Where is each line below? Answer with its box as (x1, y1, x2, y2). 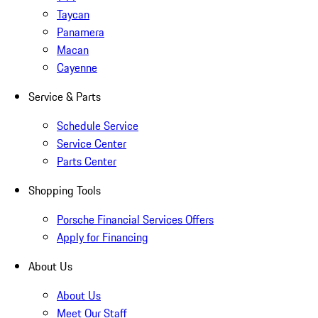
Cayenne (57, 59, 97, 77)
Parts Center (57, 153, 116, 170)
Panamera (57, 23, 104, 41)
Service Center (57, 135, 126, 153)
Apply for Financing (57, 229, 148, 246)
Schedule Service (57, 117, 138, 135)
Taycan (57, 6, 89, 23)
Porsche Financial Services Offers (57, 211, 214, 229)
